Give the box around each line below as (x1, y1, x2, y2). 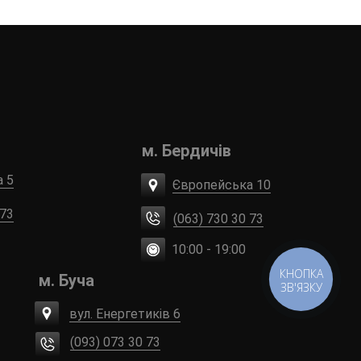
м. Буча (39, 271, 94, 291)
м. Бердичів (142, 141, 231, 161)
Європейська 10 (172, 177, 271, 193)
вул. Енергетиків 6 (69, 306, 180, 322)
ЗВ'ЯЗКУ (280, 280, 323, 295)
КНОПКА (280, 266, 324, 281)
